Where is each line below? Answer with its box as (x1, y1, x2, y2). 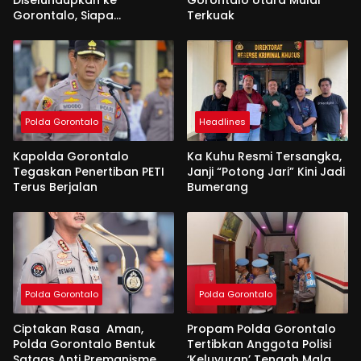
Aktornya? (13, 22, 73, 39)
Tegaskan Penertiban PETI (13, 164, 164, 180)
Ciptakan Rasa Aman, (13, 321, 143, 338)
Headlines (199, 115, 246, 129)
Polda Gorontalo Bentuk (13, 336, 156, 353)
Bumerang (187, 179, 248, 196)
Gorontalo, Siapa (13, 6, 114, 23)
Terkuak (187, 6, 234, 23)
